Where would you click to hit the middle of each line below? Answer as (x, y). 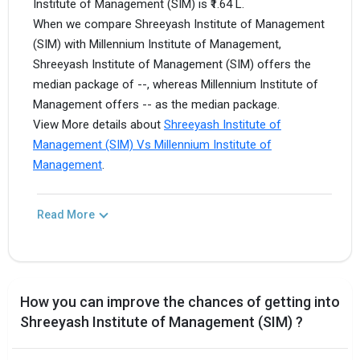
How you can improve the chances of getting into (180, 301)
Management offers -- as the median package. (156, 105)
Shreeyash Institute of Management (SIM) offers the (172, 65)
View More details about (98, 125)
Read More (66, 214)
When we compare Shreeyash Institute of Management (179, 25)
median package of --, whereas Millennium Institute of (176, 85)
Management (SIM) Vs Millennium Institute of (152, 145)
